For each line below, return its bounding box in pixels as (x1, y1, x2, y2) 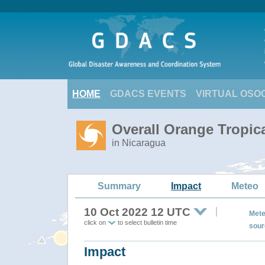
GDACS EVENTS (110, 89, 186, 99)
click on (84, 219, 108, 226)
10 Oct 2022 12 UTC (84, 206, 190, 218)
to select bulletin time (116, 219, 177, 226)
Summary (98, 180, 141, 191)
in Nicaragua (112, 138, 166, 148)
